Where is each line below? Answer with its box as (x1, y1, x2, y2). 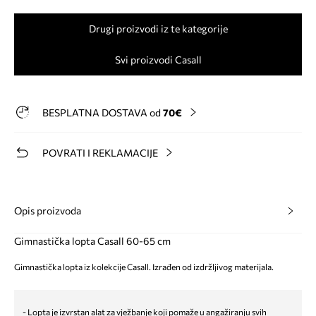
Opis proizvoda (14, 204, 81, 217)
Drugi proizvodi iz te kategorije (88, 22, 228, 35)
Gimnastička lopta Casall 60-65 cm (14, 234, 171, 247)
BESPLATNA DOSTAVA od (42, 106, 163, 119)
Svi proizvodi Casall (114, 53, 202, 66)
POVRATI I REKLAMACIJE (42, 146, 158, 159)
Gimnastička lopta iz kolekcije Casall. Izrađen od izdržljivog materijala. (14, 261, 274, 272)
